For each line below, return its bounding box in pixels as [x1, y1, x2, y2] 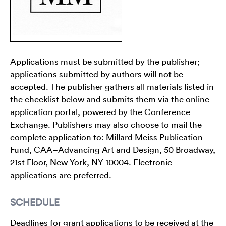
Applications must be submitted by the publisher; [10, 55, 200, 67]
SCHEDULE [10, 196, 60, 208]
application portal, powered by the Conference [10, 106, 190, 117]
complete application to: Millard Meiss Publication [10, 131, 203, 142]
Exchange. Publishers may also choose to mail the [10, 119, 202, 130]
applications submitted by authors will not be [10, 68, 183, 79]
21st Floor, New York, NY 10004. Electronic [10, 156, 172, 167]
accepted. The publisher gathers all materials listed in [10, 81, 214, 92]
